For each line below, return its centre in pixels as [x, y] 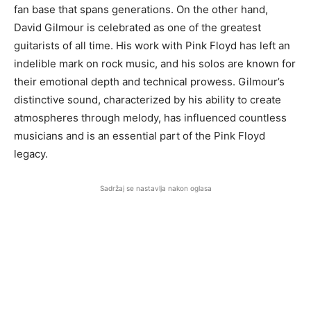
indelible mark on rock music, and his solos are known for [155, 64]
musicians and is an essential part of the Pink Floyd [140, 136]
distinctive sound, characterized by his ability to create [148, 100]
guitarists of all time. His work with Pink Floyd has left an [152, 46]
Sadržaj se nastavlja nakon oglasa [155, 188]
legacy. [31, 154]
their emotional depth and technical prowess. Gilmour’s [149, 82]
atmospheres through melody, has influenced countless [150, 118]
